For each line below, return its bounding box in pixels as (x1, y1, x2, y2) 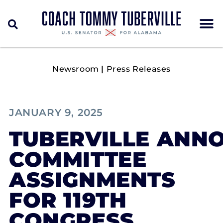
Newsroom (52, 64, 99, 74)
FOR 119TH (9, 188, 127, 213)
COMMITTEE (9, 147, 147, 172)
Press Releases (106, 64, 171, 74)
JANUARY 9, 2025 (9, 107, 103, 118)
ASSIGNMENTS (9, 167, 176, 192)
